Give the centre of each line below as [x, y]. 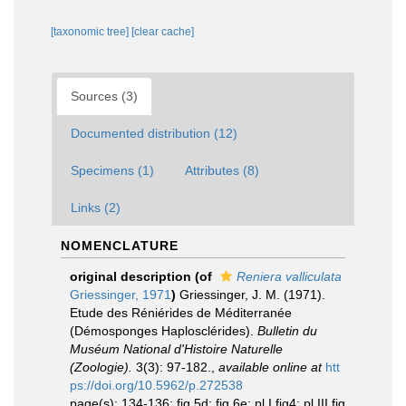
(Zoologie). [101, 367]
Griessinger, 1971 [121, 294]
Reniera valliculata [289, 276]
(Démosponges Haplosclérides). [164, 330]
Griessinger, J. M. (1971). [252, 294]
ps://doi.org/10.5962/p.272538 [156, 385]
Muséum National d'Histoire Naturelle [176, 348]
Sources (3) [104, 96]
